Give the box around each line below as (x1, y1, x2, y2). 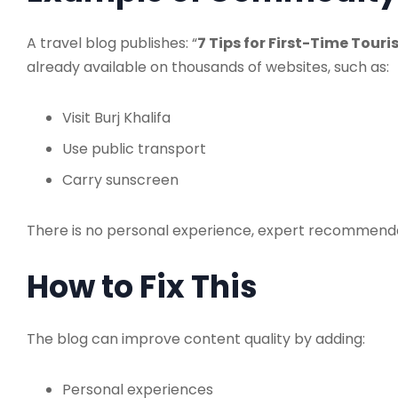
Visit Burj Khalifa (62, 107, 171, 128)
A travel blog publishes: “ (27, 32, 197, 53)
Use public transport (62, 138, 206, 159)
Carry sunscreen (62, 169, 179, 190)
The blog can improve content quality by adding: (27, 328, 365, 349)
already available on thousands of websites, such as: (27, 56, 389, 77)
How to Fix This (27, 264, 258, 308)
